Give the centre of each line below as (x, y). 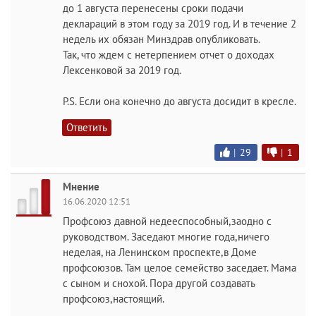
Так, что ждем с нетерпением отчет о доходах (169, 55)
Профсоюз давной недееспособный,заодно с (167, 221)
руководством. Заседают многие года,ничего (166, 237)
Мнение (81, 187)
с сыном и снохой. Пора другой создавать (159, 283)
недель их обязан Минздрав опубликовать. (162, 39)
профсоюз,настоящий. (114, 299)
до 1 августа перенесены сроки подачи (153, 8)
